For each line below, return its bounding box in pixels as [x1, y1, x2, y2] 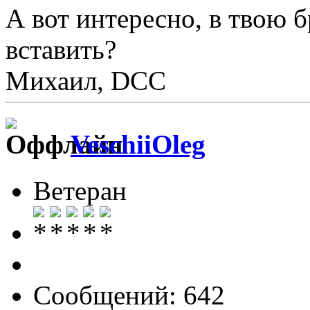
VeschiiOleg [71, 129, 206, 160]
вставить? [6, 35, 116, 65]
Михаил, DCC [6, 66, 166, 96]
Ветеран [33, 175, 127, 206]
